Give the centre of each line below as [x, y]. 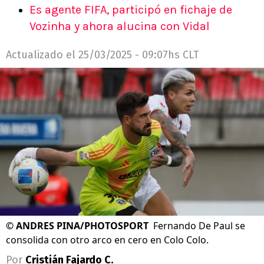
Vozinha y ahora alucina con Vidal [120, 26]
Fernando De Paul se [199, 226]
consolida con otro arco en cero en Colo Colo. [107, 240]
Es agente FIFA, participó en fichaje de [131, 10]
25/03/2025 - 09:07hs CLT [139, 55]
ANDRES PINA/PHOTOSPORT [82, 226]
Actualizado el [42, 55]
